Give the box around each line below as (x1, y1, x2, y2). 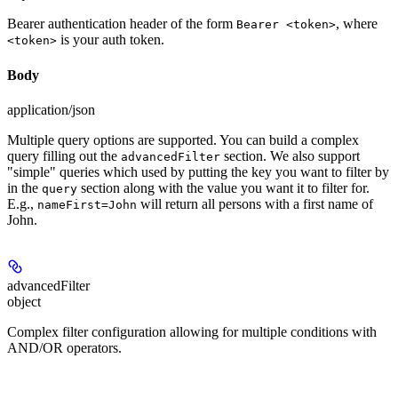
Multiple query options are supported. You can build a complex (7, 131, 359, 147)
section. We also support (220, 147, 360, 163)
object (7, 293, 41, 309)
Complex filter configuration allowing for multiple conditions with (7, 323, 377, 339)
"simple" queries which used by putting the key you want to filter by (7, 163, 389, 179)
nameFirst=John (37, 197, 137, 211)
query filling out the (7, 147, 121, 163)
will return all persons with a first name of (137, 195, 373, 211)
